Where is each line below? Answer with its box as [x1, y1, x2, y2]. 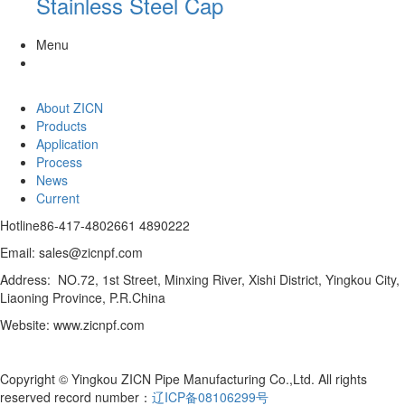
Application [36, 134, 99, 153]
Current [36, 188, 80, 207]
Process [36, 152, 82, 171]
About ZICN [36, 98, 103, 117]
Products [36, 116, 87, 135]
